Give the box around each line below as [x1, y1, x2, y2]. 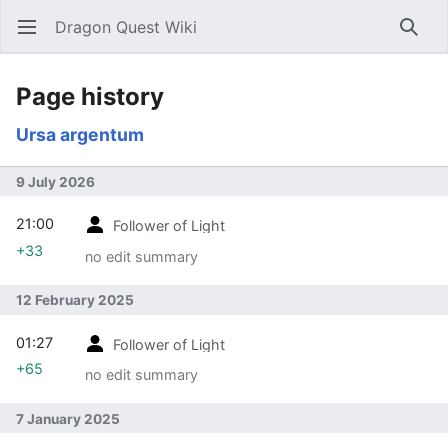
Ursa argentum [16, 124, 144, 145]
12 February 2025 [16, 292, 134, 309]
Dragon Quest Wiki [55, 17, 197, 37]
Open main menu [30, 27, 43, 47]
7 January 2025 [16, 410, 120, 427]
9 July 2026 [16, 173, 95, 190]
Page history [16, 82, 164, 111]
